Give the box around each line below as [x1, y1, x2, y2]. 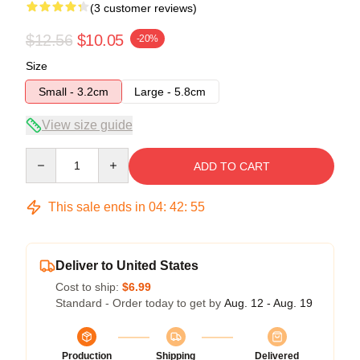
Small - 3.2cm [39, 84, 108, 98]
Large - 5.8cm [134, 84, 206, 98]
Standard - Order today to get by [55, 296, 224, 309]
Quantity [25, 148, 67, 162]
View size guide [42, 117, 133, 132]
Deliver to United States [55, 258, 198, 272]
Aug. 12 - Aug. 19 [224, 296, 313, 309]
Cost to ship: [55, 280, 122, 293]
